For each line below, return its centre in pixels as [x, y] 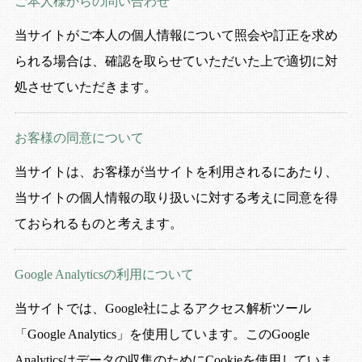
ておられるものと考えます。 [98, 224]
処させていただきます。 [85, 87]
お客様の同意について [79, 138]
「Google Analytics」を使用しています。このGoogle [162, 335]
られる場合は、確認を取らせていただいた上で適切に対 [176, 61]
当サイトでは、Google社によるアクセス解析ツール [162, 309]
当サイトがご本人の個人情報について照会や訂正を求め [176, 36]
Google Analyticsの [65, 275]
